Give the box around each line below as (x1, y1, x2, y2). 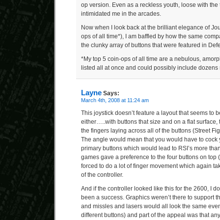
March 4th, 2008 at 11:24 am (81, 97, 149, 103)
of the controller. (81, 171, 123, 178)
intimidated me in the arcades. (81, 10, 161, 17)
